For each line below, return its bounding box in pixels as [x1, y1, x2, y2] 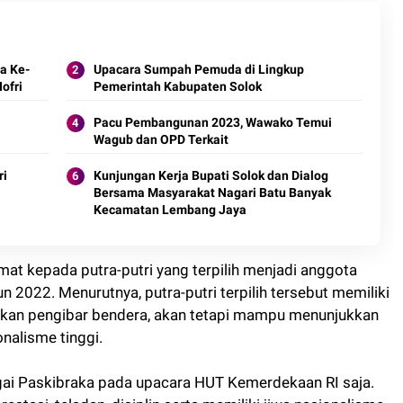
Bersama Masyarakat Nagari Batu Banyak [93, 184, 331, 200]
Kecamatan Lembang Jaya [93, 201, 246, 217]
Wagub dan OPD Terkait [93, 131, 228, 147]
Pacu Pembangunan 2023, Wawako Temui [93, 114, 332, 130]
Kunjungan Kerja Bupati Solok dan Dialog [93, 167, 328, 183]
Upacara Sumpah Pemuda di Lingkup [93, 61, 304, 76]
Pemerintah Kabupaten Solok [93, 78, 262, 94]
